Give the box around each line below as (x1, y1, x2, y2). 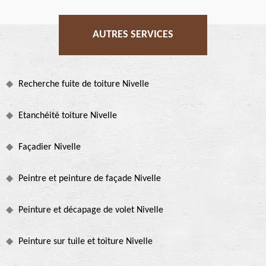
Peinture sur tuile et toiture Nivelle (18, 236, 153, 246)
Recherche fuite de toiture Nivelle (18, 79, 149, 89)
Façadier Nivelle (18, 142, 81, 152)
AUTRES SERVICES (93, 28, 173, 40)
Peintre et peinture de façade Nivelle (18, 173, 161, 183)
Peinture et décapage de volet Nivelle (18, 205, 163, 215)
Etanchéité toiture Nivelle (18, 110, 117, 121)
